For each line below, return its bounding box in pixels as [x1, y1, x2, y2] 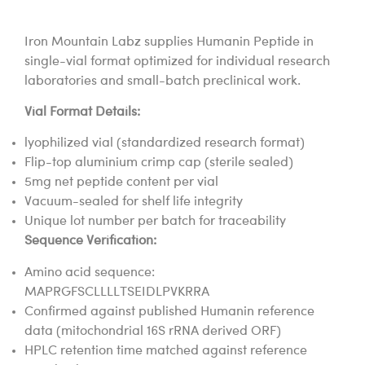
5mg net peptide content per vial [24, 176, 218, 190]
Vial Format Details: [24, 105, 140, 119]
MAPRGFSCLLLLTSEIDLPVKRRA [24, 285, 209, 299]
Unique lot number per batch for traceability [24, 215, 286, 229]
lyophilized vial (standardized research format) [24, 137, 305, 151]
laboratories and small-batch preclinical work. [24, 74, 301, 88]
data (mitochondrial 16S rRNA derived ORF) [24, 324, 281, 338]
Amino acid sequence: [24, 266, 155, 279]
